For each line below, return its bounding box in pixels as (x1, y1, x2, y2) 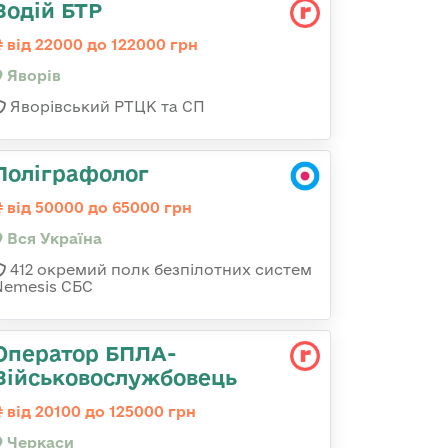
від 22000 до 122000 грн (3, 36, 198, 53)
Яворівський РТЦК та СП (6, 98, 205, 115)
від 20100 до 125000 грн (3, 403, 196, 420)
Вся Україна (3, 230, 102, 247)
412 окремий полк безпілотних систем (6, 261, 312, 278)
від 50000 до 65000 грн (3, 199, 192, 216)
